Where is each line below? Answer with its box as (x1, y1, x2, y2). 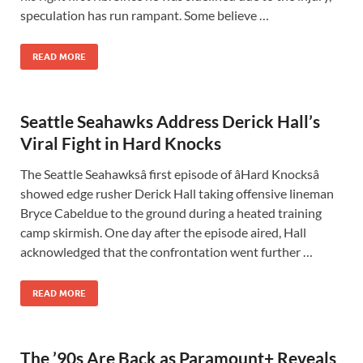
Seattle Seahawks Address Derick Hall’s (20, 111, 320, 131)
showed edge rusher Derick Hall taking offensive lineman (20, 186, 334, 201)
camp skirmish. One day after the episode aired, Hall (20, 224, 306, 240)
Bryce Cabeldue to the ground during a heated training (20, 205, 322, 220)
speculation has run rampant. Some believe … (20, 7, 269, 23)
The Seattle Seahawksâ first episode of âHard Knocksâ (20, 166, 319, 181)
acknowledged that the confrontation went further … (20, 244, 313, 259)
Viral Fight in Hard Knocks (20, 133, 221, 153)
